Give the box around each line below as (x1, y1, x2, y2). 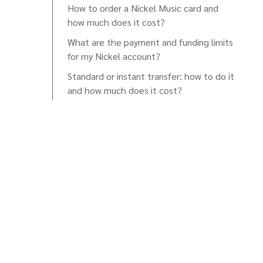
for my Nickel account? (68, 50, 160, 62)
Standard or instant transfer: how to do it (68, 70, 234, 82)
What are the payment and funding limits (68, 36, 233, 48)
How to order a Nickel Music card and (68, 2, 218, 14)
